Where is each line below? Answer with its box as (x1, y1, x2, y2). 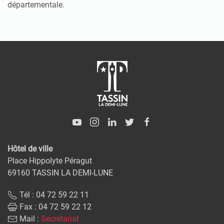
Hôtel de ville (7, 143, 52, 153)
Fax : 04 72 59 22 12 (17, 201, 91, 211)
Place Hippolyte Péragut (7, 155, 92, 165)
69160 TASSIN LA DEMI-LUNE (7, 167, 113, 177)
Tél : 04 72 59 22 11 (17, 189, 89, 199)
